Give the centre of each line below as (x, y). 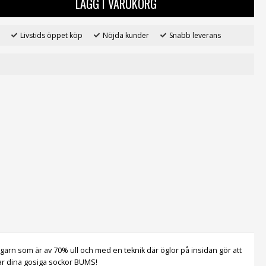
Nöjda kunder (126, 35)
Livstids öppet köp (52, 35)
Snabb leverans (195, 35)
